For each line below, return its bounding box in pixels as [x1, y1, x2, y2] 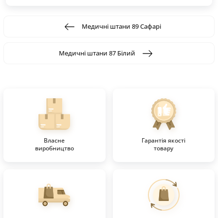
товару [154, 144, 174, 153]
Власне [44, 136, 65, 145]
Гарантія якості [142, 136, 186, 145]
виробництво [35, 144, 74, 153]
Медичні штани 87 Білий [58, 49, 135, 58]
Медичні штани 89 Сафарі [81, 22, 161, 31]
